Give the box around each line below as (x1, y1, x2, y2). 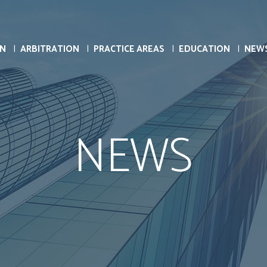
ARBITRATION (20, 42, 79, 57)
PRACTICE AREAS (94, 42, 164, 57)
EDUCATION (179, 42, 230, 57)
